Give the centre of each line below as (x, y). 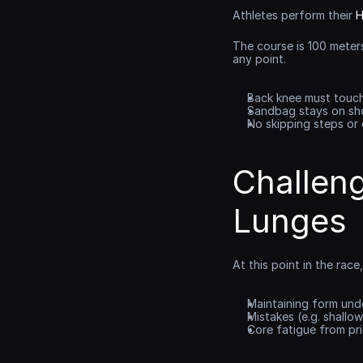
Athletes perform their (294, 15)
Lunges (290, 221)
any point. (259, 59)
